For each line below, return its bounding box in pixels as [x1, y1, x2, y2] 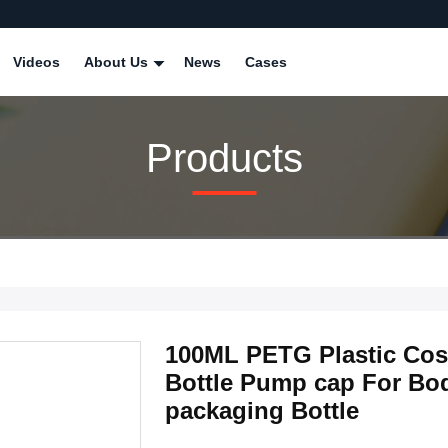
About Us [84, 54, 152, 70]
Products [145, 135, 303, 180]
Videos [13, 54, 60, 70]
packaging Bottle [165, 397, 359, 424]
